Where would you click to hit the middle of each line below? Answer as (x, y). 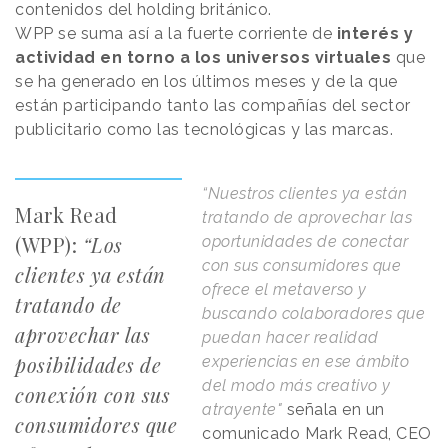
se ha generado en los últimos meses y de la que (206, 82)
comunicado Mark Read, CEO (317, 434)
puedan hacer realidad (290, 338)
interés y (374, 34)
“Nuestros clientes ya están (305, 194)
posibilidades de (88, 365)
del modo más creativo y (296, 386)
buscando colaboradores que (314, 314)
